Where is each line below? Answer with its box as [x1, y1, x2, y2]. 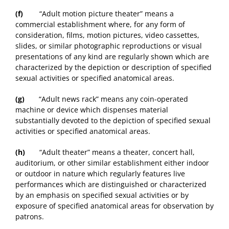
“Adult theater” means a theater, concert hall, [25, 147, 195, 157]
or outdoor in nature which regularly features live [15, 169, 185, 179]
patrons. [15, 212, 44, 222]
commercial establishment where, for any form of [15, 19, 185, 30]
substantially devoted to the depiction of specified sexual [15, 116, 211, 126]
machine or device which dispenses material [15, 105, 168, 115]
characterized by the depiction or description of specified [15, 62, 212, 73]
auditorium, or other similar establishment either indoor [15, 158, 209, 168]
